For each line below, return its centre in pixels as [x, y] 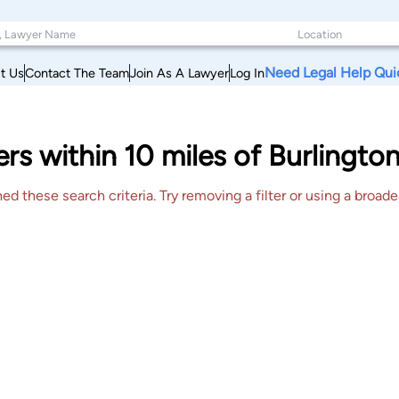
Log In [247, 73]
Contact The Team [77, 73]
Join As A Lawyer [179, 73]
